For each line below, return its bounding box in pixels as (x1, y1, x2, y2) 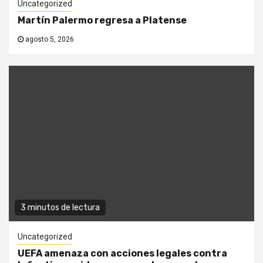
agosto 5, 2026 (23, 35, 74, 44)
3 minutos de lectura (21, 203, 100, 213)
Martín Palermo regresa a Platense (18, 15, 187, 26)
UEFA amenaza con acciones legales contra (18, 248, 227, 259)
